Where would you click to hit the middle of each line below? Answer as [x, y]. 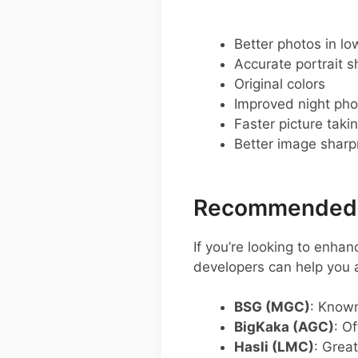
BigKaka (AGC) [284, 327]
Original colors [280, 84]
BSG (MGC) [272, 307]
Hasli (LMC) [274, 347]
